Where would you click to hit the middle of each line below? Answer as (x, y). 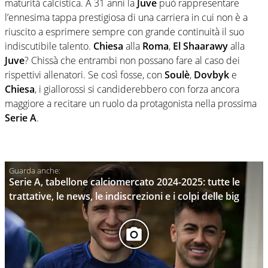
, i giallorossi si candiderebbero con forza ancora (137, 89)
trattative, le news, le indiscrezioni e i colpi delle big (124, 196)
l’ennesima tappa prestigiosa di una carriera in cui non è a (126, 17)
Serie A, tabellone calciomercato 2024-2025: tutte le (124, 182)
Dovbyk (211, 74)
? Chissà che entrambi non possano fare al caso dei (132, 60)
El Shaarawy (200, 46)
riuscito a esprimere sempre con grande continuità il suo (124, 31)
